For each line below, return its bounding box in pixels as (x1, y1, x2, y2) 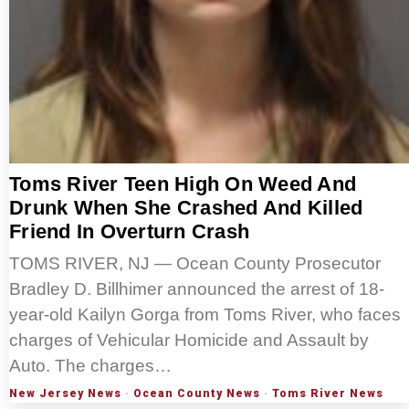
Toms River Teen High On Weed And (9, 173, 356, 196)
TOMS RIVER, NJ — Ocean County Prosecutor (9, 254, 381, 274)
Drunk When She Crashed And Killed (9, 196, 363, 220)
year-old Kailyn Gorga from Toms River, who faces (9, 305, 401, 325)
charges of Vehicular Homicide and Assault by (9, 330, 369, 351)
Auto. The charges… (9, 356, 172, 376)
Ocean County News (133, 387, 260, 401)
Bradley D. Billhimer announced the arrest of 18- (9, 279, 384, 299)
